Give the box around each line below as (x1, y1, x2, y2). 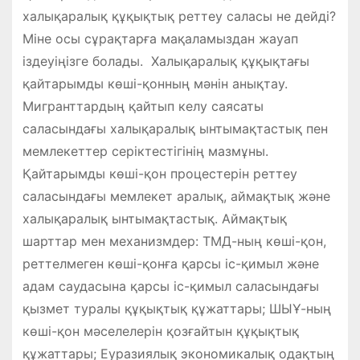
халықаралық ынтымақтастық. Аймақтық (22, 211, 287, 227)
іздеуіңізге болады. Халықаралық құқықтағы (22, 53, 309, 70)
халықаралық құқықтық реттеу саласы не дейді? (22, 8, 336, 25)
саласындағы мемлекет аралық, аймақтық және (22, 188, 330, 205)
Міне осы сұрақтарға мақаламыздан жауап (22, 31, 298, 47)
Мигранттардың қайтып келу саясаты (22, 98, 264, 115)
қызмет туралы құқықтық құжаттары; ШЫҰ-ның (22, 301, 331, 317)
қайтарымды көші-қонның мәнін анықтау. (22, 76, 288, 92)
